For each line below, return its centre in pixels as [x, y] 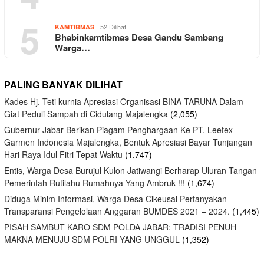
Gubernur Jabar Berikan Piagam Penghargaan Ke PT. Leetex [118, 129]
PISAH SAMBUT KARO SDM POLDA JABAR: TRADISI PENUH [120, 227]
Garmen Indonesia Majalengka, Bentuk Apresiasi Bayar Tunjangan [128, 142]
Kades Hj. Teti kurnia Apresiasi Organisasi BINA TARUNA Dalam [124, 101]
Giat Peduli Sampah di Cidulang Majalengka [86, 113]
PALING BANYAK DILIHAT [63, 84]
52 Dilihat [113, 26]
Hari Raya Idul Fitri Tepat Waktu [63, 154]
